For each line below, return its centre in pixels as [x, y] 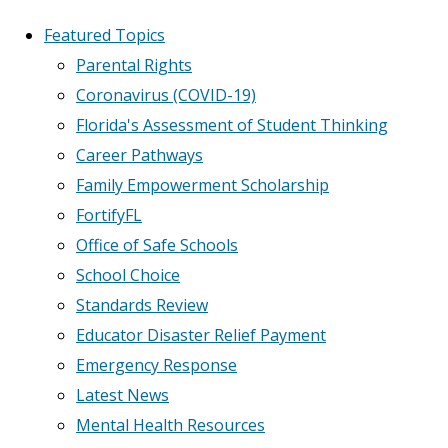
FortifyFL [109, 215]
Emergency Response [156, 365]
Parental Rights [134, 65]
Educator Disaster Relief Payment [201, 335]
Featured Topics [104, 35]
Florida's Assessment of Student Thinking [232, 125]
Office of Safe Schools [157, 245]
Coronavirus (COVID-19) [166, 95]
